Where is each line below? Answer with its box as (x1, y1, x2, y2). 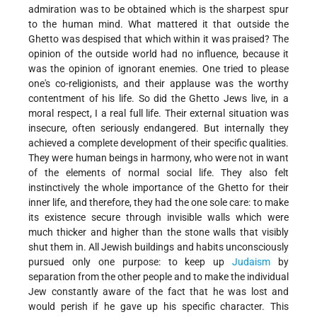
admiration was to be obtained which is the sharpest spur (28, 4, 289, 16)
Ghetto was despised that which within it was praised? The (28, 33, 289, 45)
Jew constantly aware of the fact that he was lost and (28, 286, 289, 298)
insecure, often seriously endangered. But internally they (28, 122, 289, 134)
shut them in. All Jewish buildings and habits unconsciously (28, 241, 289, 253)
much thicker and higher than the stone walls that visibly (28, 226, 289, 238)
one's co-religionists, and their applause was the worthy (28, 78, 289, 90)
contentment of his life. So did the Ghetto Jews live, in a (28, 93, 289, 105)
